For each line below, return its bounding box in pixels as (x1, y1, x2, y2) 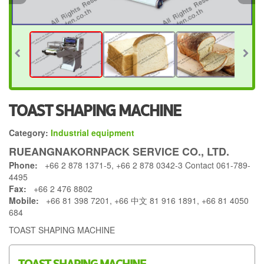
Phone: (9, 159, 38, 171)
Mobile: (9, 194, 39, 206)
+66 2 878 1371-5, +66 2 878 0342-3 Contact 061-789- (38, 159, 250, 171)
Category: (9, 126, 48, 138)
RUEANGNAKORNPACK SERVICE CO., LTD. (9, 143, 229, 159)
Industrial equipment (51, 126, 134, 138)
